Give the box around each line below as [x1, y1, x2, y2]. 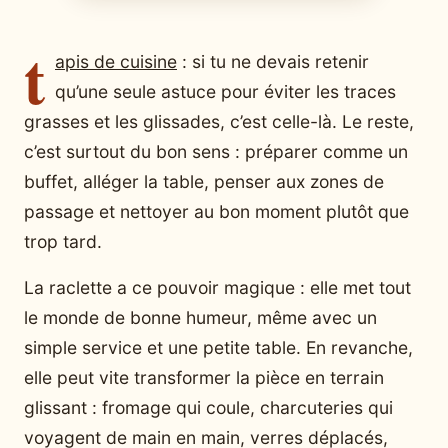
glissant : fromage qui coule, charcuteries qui [24, 397, 393, 419]
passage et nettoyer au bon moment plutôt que [24, 201, 409, 223]
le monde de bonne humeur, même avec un [24, 307, 377, 329]
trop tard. [24, 231, 102, 253]
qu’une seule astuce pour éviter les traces [55, 81, 396, 103]
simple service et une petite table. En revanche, [24, 337, 413, 359]
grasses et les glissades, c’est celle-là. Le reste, [24, 111, 414, 133]
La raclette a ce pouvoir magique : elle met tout [24, 277, 411, 299]
